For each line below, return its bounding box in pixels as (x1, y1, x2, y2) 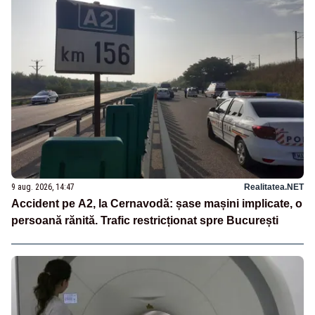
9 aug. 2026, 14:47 (11, 181, 75, 192)
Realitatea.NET (244, 181, 304, 192)
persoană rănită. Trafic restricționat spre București (11, 214, 278, 226)
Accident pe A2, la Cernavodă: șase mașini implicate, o (11, 197, 302, 210)
